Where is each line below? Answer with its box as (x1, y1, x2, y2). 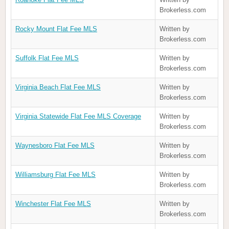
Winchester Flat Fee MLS (15, 200, 91, 208)
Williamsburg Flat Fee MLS (15, 171, 96, 179)
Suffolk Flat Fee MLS (15, 54, 79, 62)
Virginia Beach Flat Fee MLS (15, 83, 101, 91)
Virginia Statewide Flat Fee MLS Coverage (15, 112, 141, 121)
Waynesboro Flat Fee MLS (15, 142, 95, 150)
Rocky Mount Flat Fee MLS (15, 25, 97, 33)
